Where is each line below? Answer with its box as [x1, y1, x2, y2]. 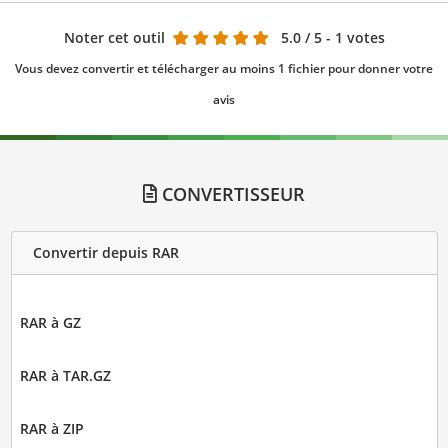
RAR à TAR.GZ [19, 365, 111, 385]
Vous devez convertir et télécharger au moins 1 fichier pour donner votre [15, 59, 433, 77]
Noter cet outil [63, 27, 165, 47]
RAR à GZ [19, 312, 81, 332]
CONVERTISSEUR [157, 181, 305, 206]
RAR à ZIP [19, 418, 84, 438]
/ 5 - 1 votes [304, 27, 385, 47]
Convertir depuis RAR [32, 243, 179, 262]
